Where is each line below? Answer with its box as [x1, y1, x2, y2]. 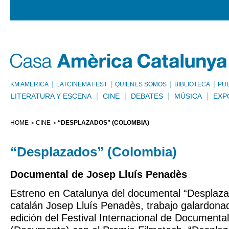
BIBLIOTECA [174, 81, 210, 88]
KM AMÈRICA [10, 81, 49, 88]
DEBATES [131, 92, 163, 100]
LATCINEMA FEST [56, 81, 107, 88]
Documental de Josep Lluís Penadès [10, 169, 187, 180]
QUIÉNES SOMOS [115, 81, 167, 88]
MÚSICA [174, 92, 202, 100]
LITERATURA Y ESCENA [11, 92, 91, 100]
